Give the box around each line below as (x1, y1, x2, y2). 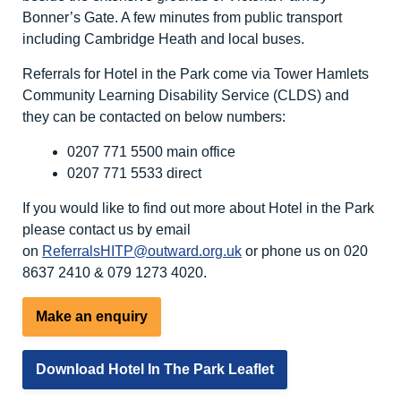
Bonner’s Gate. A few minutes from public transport (22, 10, 342, 26)
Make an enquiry (36, 309, 148, 325)
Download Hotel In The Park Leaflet (36, 362, 274, 378)
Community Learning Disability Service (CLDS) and (22, 88, 349, 104)
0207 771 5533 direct (67, 166, 201, 182)
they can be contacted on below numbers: (22, 109, 286, 125)
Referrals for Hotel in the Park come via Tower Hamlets (22, 66, 369, 82)
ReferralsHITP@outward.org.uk (42, 243, 242, 260)
